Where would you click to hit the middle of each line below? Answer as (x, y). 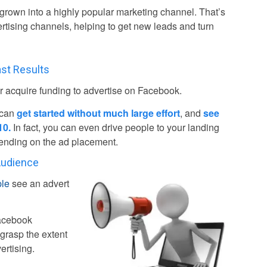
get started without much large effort (99, 113)
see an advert (40, 183)
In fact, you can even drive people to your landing (115, 127)
